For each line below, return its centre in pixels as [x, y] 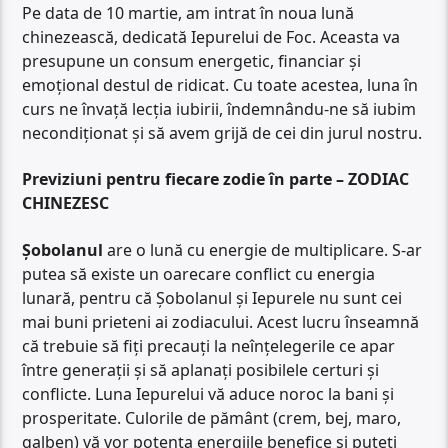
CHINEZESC [66, 203]
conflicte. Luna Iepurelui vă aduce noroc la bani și [208, 393]
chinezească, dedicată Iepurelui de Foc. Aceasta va [211, 36]
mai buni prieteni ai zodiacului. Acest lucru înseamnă [221, 321]
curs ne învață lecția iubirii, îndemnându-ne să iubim [219, 108]
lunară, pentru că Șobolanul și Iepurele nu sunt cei [212, 297]
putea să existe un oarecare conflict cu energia [199, 273]
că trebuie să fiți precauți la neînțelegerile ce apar [209, 345]
